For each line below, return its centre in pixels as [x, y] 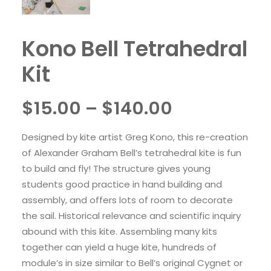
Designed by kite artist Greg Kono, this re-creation [135, 137]
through [208, 169]
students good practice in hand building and [122, 184]
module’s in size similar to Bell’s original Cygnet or [132, 263]
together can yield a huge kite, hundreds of [119, 247]
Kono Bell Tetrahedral [135, 49]
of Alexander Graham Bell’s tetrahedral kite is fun [132, 153]
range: [201, 128]
